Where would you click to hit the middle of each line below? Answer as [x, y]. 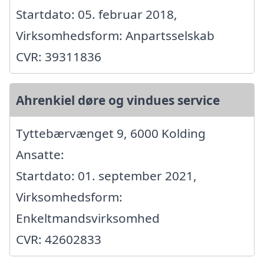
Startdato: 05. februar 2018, [97, 14]
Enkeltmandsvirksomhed [88, 218]
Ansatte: [40, 155]
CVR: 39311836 [59, 57]
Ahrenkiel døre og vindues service [118, 100]
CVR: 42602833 [59, 240]
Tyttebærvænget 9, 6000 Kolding [111, 133]
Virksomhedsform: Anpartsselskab [115, 36]
